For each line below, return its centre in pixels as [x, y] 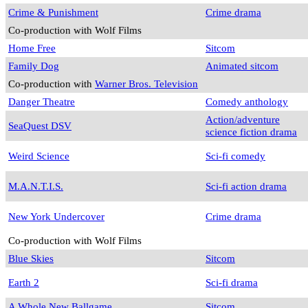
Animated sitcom [242, 66]
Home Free [32, 48]
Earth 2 [24, 283]
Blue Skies [31, 258]
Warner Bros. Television [146, 84]
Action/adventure [243, 120]
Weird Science [39, 156]
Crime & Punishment [53, 12]
